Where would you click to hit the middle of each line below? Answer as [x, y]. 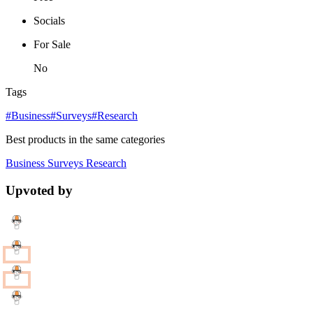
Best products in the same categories [85, 139]
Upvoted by [39, 190]
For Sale [52, 44]
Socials [49, 20]
